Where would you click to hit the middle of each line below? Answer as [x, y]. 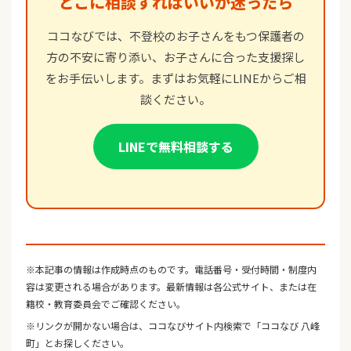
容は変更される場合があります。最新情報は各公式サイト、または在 [171, 286]
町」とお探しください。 [78, 342]
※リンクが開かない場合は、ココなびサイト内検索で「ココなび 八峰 [173, 325]
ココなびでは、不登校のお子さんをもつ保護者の [175, 36]
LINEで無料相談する [175, 147]
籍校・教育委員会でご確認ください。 [106, 303]
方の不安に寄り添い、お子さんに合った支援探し [175, 57]
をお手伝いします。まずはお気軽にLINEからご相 [175, 78]
